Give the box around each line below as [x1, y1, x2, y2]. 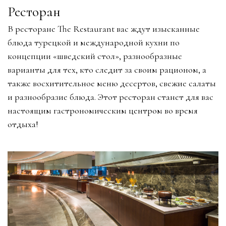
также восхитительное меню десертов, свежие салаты [8, 78, 216, 89]
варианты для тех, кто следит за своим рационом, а [8, 64, 206, 75]
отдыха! [8, 119, 38, 130]
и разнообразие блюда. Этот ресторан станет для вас [8, 91, 213, 102]
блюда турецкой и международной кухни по [8, 37, 180, 48]
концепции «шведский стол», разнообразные [8, 50, 182, 62]
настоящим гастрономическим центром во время [8, 105, 198, 116]
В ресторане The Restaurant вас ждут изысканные [8, 23, 200, 34]
